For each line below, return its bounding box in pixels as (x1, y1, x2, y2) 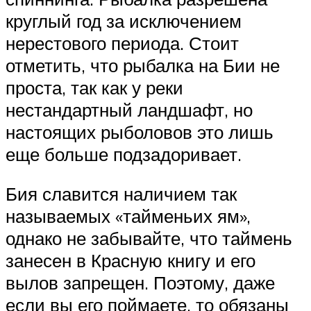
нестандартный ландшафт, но (6, 98, 253, 121)
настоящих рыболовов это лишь (6, 120, 274, 143)
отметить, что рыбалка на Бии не (6, 53, 280, 76)
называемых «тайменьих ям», (6, 205, 251, 228)
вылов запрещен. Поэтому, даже (6, 271, 275, 294)
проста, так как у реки (6, 76, 183, 99)
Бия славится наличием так (6, 183, 237, 205)
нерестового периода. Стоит (6, 31, 239, 54)
